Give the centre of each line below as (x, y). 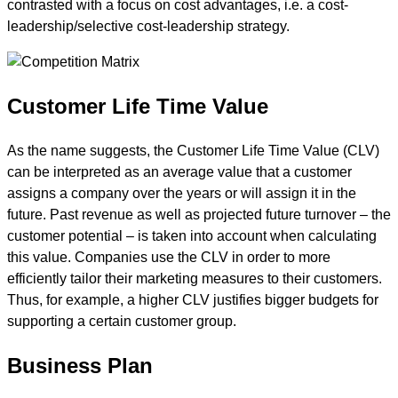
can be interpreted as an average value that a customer (179, 171)
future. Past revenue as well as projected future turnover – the (199, 214)
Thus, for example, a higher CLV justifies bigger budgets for (193, 299)
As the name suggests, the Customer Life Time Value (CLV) (193, 150)
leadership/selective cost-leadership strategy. (148, 26)
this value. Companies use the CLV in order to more (169, 257)
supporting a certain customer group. (122, 321)
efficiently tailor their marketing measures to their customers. (195, 278)
